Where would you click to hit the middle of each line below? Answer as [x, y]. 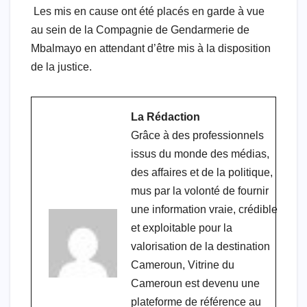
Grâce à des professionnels [197, 135]
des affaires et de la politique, [202, 172]
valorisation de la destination [200, 246]
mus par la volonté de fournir [200, 191]
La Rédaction [165, 116]
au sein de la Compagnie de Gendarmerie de [140, 29]
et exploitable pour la [182, 228]
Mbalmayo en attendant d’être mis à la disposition [151, 48]
